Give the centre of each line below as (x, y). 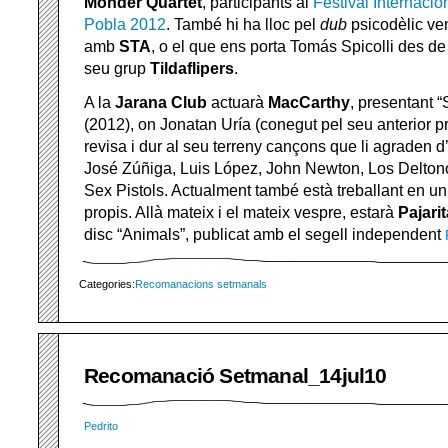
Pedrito (101, 426)
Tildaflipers (192, 68)
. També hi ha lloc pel (243, 24)
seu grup (117, 68)
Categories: (107, 284)
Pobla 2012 (125, 24)
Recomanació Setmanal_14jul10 (235, 375)
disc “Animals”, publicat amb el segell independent (264, 234)
